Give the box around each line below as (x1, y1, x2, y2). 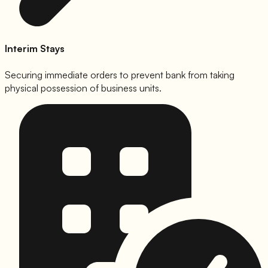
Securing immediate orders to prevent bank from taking (5, 68, 234, 81)
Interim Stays (5, 42, 65, 55)
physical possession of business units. (5, 81, 162, 94)
